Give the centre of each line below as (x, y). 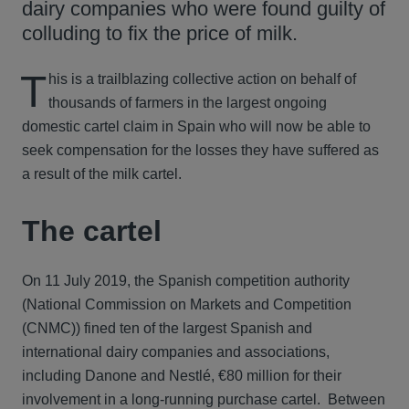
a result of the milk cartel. (104, 174)
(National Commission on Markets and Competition (187, 304)
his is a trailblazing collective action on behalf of (202, 79)
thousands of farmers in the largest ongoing (188, 103)
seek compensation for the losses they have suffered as (200, 150)
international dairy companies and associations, (176, 352)
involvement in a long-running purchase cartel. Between (204, 399)
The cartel (92, 231)
